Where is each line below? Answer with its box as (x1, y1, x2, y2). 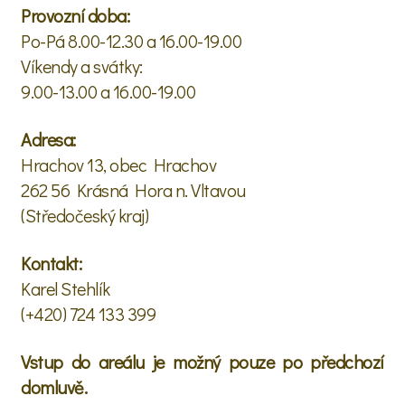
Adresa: (21, 127, 76, 151)
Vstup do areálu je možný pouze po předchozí (21, 349, 384, 373)
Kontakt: (21, 250, 81, 275)
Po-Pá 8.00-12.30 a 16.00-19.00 (21, 28, 241, 52)
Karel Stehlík (21, 276, 110, 300)
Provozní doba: (21, 3, 129, 27)
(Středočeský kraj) (21, 202, 148, 227)
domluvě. (21, 374, 87, 399)
